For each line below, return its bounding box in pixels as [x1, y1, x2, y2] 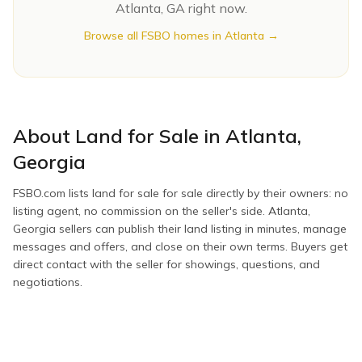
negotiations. [13, 275, 82, 289]
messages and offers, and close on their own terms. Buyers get [13, 239, 347, 254]
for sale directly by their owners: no [159, 186, 348, 200]
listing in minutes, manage [208, 221, 347, 236]
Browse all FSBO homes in [83, 28, 225, 43]
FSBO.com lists [13, 186, 92, 200]
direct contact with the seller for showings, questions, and [13, 257, 320, 271]
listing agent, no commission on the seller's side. [13, 204, 268, 218]
